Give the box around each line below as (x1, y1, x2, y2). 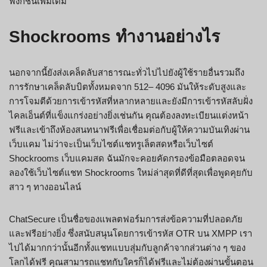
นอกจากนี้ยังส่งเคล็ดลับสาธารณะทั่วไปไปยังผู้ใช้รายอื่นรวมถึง (9, 67, 244, 78)
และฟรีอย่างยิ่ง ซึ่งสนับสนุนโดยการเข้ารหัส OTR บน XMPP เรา (9, 228, 252, 239)
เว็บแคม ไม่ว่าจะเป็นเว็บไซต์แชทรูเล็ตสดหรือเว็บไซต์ (9, 139, 213, 150)
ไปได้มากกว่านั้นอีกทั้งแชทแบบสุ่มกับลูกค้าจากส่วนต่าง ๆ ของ (9, 243, 246, 253)
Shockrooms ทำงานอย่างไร (9, 27, 220, 46)
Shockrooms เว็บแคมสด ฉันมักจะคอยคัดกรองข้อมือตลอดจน (9, 153, 245, 164)
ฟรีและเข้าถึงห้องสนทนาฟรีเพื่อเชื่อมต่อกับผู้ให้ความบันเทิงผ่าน (9, 125, 250, 135)
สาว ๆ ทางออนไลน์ (9, 182, 81, 193)
